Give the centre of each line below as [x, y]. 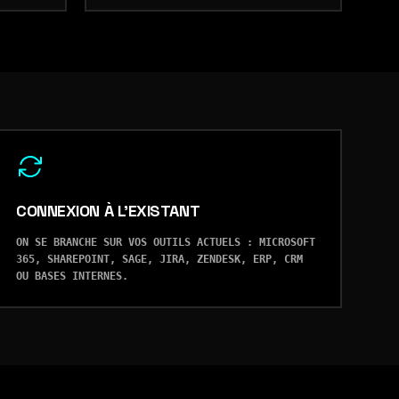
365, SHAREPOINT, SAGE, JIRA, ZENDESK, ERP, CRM [159, 259]
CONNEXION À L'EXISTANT [108, 211]
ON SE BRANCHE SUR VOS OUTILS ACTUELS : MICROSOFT [166, 242]
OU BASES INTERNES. [72, 276]
